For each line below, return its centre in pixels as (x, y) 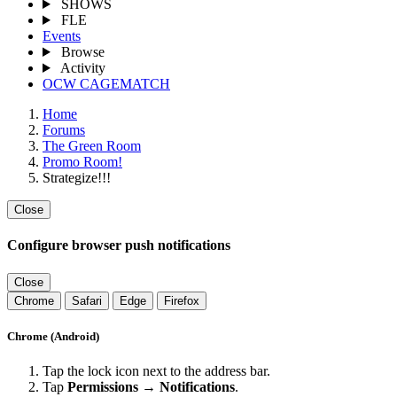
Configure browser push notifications (119, 245)
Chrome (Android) (53, 336)
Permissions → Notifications (151, 386)
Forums (64, 130)
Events (62, 36)
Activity (82, 68)
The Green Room (92, 146)
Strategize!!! (77, 178)
